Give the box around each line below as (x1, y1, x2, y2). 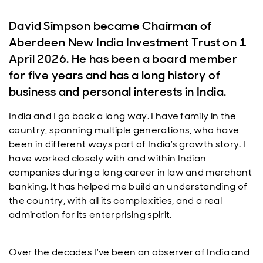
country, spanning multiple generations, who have (9, 124, 240, 136)
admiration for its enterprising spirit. (9, 208, 174, 221)
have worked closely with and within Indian (9, 152, 207, 164)
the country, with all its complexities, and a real (9, 194, 222, 207)
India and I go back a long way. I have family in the (9, 110, 237, 122)
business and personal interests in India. (9, 84, 227, 99)
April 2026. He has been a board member (9, 51, 238, 66)
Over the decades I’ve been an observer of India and (9, 246, 250, 258)
